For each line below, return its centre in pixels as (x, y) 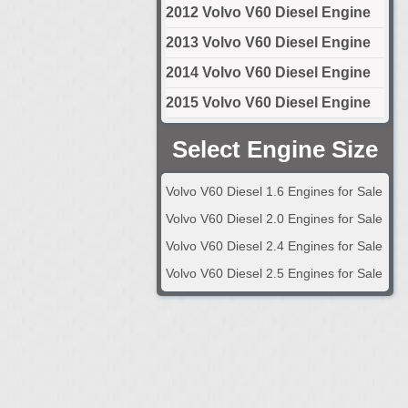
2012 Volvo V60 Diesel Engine (268, 12)
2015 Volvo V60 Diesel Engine (268, 102)
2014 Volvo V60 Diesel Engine (268, 72)
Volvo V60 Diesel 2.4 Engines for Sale (274, 245)
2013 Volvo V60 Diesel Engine (268, 42)
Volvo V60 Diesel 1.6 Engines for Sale (274, 191)
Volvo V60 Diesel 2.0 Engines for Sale (274, 218)
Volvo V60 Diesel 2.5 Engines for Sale (274, 273)
